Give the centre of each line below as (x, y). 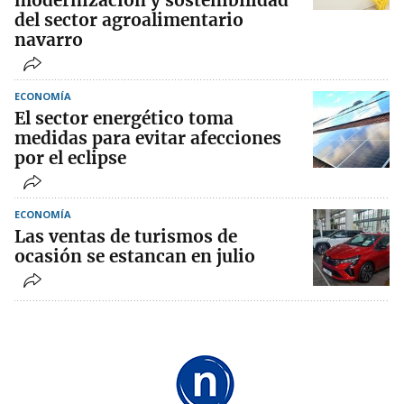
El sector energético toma (124, 119)
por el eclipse (70, 158)
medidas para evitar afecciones (148, 138)
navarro (49, 40)
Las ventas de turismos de (126, 237)
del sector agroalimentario (129, 20)
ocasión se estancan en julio (135, 257)
